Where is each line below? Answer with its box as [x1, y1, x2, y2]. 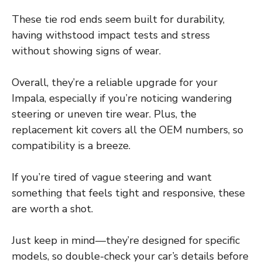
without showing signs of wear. [12, 44, 161, 58]
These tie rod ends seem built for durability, [12, 12, 225, 27]
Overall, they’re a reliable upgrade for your [12, 75, 218, 90]
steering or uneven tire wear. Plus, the [12, 107, 196, 122]
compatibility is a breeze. [12, 139, 130, 153]
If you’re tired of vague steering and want [12, 170, 212, 185]
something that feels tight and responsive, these [12, 186, 245, 201]
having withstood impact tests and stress [12, 28, 210, 43]
